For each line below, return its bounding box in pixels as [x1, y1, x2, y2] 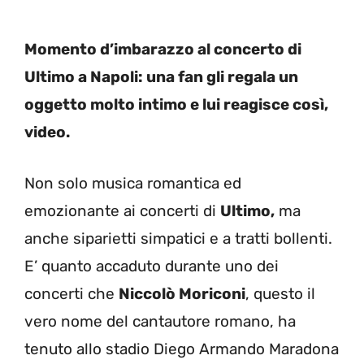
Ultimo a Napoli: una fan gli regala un [24, 67, 298, 87]
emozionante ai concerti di [24, 201, 220, 220]
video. [24, 123, 70, 142]
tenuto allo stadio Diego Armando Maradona [24, 339, 339, 358]
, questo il [245, 284, 315, 303]
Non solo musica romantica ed [24, 173, 241, 193]
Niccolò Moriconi [119, 284, 245, 303]
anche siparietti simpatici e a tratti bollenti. [24, 228, 332, 248]
